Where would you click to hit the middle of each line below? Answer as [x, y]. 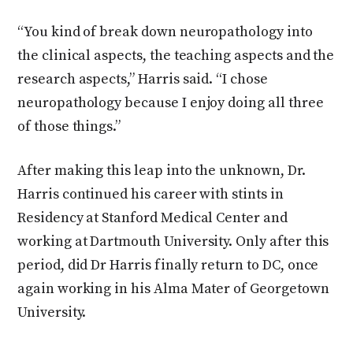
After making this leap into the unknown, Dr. [162, 170]
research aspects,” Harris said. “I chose [143, 79]
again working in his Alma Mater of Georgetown [173, 288]
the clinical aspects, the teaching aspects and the [176, 55]
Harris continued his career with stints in [150, 194]
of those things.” [69, 126]
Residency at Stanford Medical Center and [152, 217]
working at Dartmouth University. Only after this [173, 241]
